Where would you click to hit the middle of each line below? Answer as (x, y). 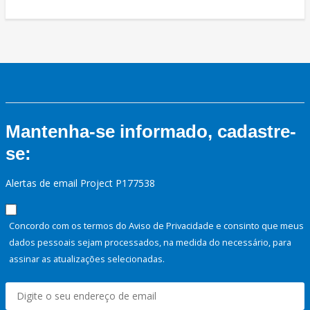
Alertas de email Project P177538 (80, 183)
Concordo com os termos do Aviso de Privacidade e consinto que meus (156, 226)
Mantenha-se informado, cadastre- (151, 132)
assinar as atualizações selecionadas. (87, 259)
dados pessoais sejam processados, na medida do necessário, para (150, 243)
